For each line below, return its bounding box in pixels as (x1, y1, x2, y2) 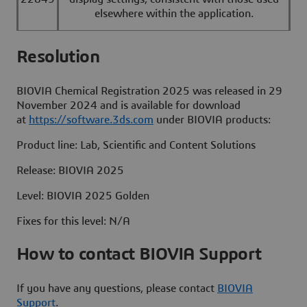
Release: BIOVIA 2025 (16, 164, 124, 176)
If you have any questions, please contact (16, 283, 217, 295)
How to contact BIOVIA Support (16, 245, 262, 264)
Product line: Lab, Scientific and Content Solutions (16, 139, 256, 151)
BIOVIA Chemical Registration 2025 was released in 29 (16, 85, 282, 97)
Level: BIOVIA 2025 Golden (16, 190, 149, 201)
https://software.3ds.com (29, 114, 153, 125)
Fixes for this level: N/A (16, 215, 130, 227)
